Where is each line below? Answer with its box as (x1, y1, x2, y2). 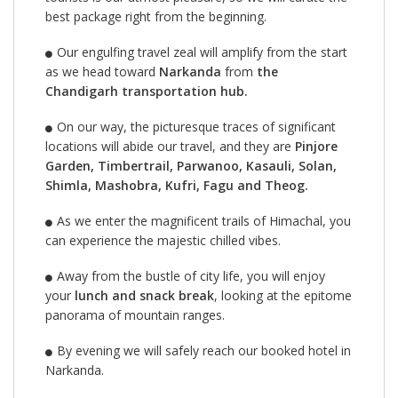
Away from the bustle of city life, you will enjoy (56, 267, 325, 284)
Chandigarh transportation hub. (45, 82, 248, 99)
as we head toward (45, 62, 159, 80)
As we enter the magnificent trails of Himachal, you (56, 211, 351, 229)
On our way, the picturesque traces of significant (56, 117, 336, 135)
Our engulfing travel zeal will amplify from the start (56, 43, 347, 60)
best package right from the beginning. (45, 7, 267, 25)
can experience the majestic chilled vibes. (45, 231, 281, 249)
